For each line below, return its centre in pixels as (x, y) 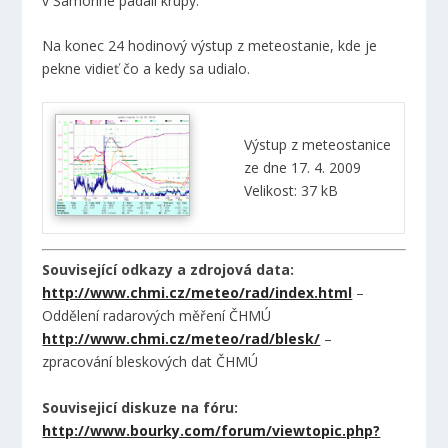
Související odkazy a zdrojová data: (168, 270)
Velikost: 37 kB (291, 191)
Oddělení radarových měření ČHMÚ (157, 316)
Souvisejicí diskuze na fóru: (140, 407)
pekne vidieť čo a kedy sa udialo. (146, 69)
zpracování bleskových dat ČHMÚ (150, 362)
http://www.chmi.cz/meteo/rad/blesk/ (181, 339)
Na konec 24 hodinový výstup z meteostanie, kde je (210, 46)
